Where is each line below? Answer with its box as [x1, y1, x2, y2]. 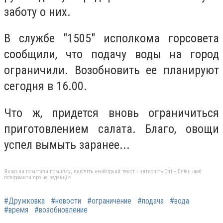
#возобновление [34, 205, 88, 215]
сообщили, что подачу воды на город [4, 47, 219, 62]
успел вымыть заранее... [4, 137, 130, 152]
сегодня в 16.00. [4, 79, 87, 94]
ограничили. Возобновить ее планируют [4, 63, 219, 78]
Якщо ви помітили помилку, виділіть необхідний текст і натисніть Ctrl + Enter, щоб [4, 168, 201, 175]
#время [4, 205, 28, 215]
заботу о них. [4, 4, 71, 19]
